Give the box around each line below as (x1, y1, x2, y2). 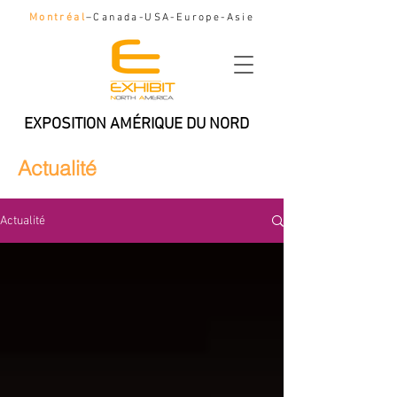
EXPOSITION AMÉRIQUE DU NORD (24, 115, 260, 134)
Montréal (28, 12, 86, 24)
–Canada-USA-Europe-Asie (86, 12, 255, 24)
